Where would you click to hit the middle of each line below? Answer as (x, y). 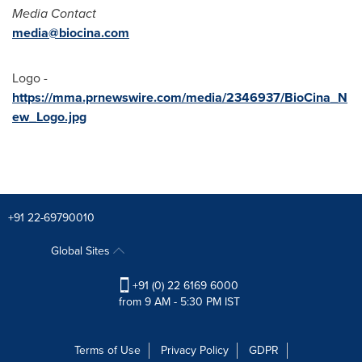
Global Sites (82, 251)
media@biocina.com (71, 33)
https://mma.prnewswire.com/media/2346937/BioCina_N (180, 97)
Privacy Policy (195, 351)
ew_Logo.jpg (49, 117)
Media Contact (54, 13)
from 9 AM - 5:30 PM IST (179, 302)
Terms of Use (107, 351)
